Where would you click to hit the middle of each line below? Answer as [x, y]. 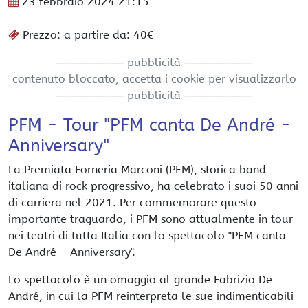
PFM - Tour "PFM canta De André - [150, 125]
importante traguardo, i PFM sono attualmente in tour [151, 219]
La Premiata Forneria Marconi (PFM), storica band [137, 169]
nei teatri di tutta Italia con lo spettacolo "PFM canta [147, 235]
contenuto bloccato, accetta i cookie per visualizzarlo [154, 79]
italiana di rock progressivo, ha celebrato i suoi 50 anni [153, 186]
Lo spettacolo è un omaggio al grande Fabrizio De [140, 279]
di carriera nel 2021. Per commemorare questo [132, 202]
